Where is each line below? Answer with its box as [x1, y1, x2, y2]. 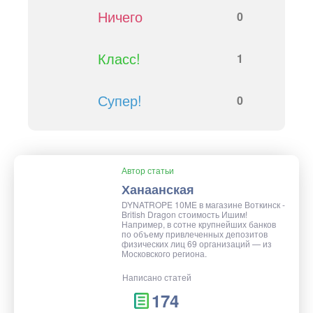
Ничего [98, 6, 143, 27]
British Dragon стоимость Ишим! [122, 208, 247, 221]
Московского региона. [122, 247, 207, 260]
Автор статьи [122, 164, 174, 177]
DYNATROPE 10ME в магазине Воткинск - [122, 198, 285, 211]
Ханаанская [122, 180, 194, 199]
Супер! [98, 90, 142, 111]
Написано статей [122, 271, 191, 284]
